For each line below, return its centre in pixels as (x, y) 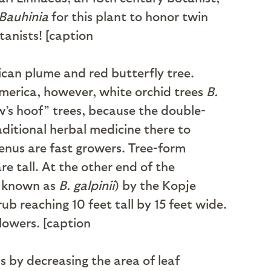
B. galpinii (85, 185)
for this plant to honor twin (128, 16)
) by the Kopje (155, 185)
